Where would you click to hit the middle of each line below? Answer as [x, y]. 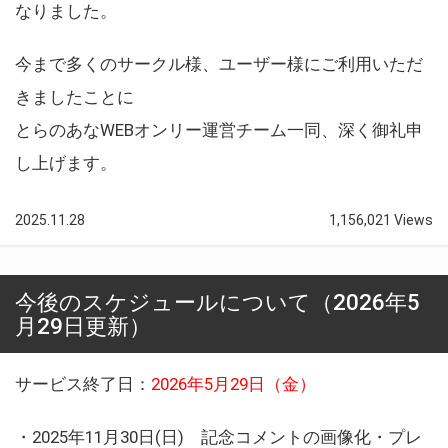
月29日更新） [83, 325]
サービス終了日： [83, 383]
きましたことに [74, 96]
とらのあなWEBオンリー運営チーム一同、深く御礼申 [219, 129]
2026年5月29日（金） [233, 383]
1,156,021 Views [381, 219]
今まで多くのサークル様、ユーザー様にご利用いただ [219, 63]
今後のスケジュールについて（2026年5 [217, 301]
